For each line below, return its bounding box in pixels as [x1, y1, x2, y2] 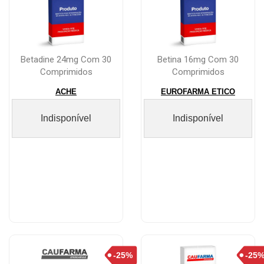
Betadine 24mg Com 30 [21, 54, 111, 65]
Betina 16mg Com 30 [157, 54, 239, 65]
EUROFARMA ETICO [161, 87, 235, 97]
